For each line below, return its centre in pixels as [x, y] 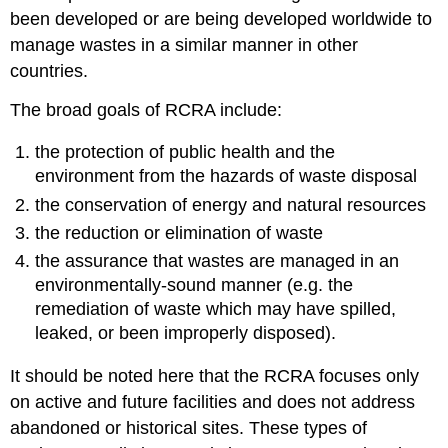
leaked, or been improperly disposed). [186, 333]
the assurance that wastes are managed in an [217, 261]
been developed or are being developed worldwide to [221, 18]
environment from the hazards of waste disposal [226, 176]
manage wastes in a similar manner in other [184, 44]
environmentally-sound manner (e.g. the [194, 285]
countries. [49, 70]
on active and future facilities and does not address [213, 401]
